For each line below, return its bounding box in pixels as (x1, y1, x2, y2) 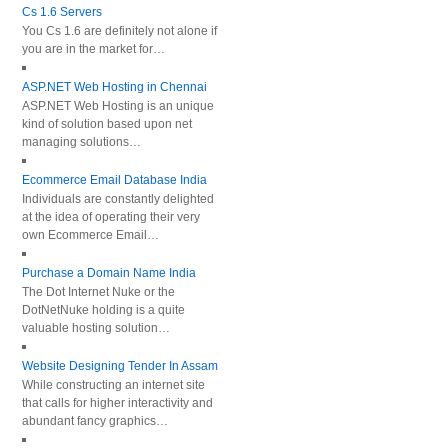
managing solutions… (22, 135, 141, 149)
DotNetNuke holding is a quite (22, 303, 185, 317)
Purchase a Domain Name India (22, 266, 196, 280)
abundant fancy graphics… (22, 414, 168, 428)
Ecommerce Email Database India (22, 173, 207, 187)
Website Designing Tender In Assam (22, 359, 218, 373)
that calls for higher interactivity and (22, 396, 213, 410)
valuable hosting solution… (22, 321, 170, 335)
